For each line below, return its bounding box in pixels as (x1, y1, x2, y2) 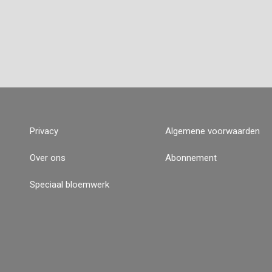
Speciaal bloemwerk (30, 179, 109, 190)
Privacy (30, 126, 58, 137)
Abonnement (165, 152, 217, 163)
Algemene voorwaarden (165, 126, 260, 137)
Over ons (30, 152, 66, 163)
